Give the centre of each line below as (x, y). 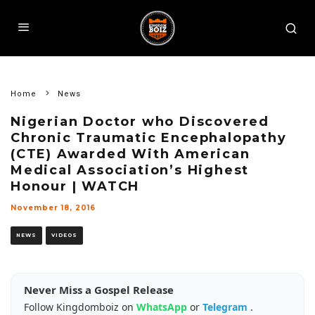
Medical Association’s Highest (130, 170)
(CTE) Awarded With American (130, 154)
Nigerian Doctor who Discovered (140, 122)
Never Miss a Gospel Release (99, 290)
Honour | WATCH (75, 186)
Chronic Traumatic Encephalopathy (149, 138)
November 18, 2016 (53, 208)
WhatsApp (163, 307)
